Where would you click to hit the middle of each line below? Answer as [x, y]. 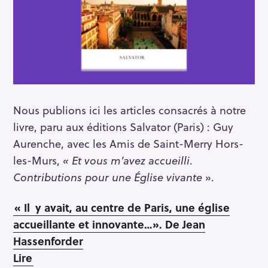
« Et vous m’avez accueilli [126, 160]
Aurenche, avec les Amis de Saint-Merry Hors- [128, 144]
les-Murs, [38, 160]
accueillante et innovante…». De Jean [109, 224]
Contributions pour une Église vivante [108, 177]
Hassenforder [48, 241]
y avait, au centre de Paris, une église [133, 208]
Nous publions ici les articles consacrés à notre [130, 110]
